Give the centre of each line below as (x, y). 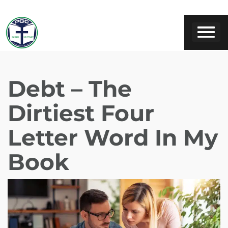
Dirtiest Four (81, 113)
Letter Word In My (113, 137)
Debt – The (70, 88)
